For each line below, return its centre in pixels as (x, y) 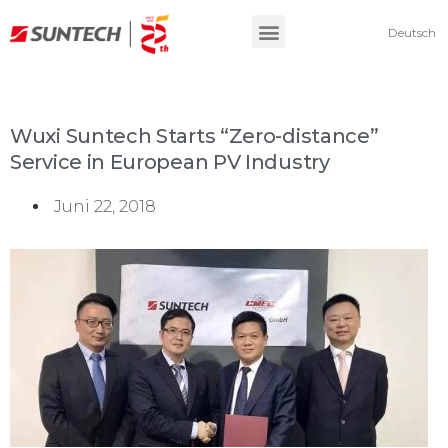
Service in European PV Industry (170, 162)
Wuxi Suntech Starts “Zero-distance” (194, 136)
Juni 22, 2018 (105, 206)
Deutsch (412, 32)
